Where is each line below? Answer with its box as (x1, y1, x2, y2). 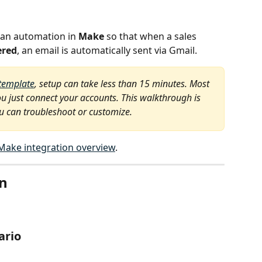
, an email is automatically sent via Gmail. (17, 44, 197, 57)
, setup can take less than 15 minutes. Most (34, 77, 212, 90)
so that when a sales (104, 30, 199, 43)
